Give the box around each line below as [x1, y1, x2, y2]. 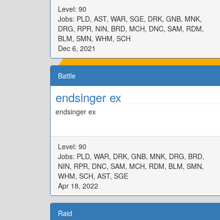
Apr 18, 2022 [58, 181, 98, 191]
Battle [58, 71, 76, 81]
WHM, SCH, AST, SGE [58, 171, 128, 181]
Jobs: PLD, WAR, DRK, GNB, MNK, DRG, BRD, [58, 151, 204, 161]
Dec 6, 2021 [58, 43, 96, 53]
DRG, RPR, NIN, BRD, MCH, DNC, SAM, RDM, [58, 24, 204, 33]
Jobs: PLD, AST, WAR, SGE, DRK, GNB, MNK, [58, 14, 202, 24]
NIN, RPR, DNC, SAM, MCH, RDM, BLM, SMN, [58, 161, 204, 171]
